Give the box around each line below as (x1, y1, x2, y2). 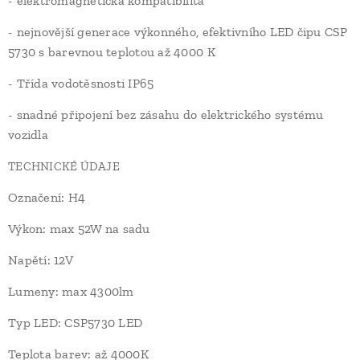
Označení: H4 (8, 190, 86, 205)
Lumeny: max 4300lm (8, 284, 134, 299)
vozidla (8, 127, 48, 142)
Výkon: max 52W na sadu (8, 221, 150, 236)
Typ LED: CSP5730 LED (8, 315, 143, 330)
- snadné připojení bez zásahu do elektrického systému (8, 107, 324, 122)
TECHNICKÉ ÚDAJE (8, 159, 120, 174)
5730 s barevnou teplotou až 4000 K (8, 44, 215, 59)
